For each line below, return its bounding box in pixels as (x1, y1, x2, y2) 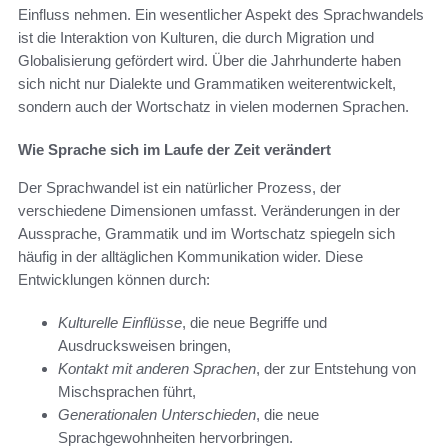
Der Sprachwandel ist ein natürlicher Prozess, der (18, 179, 341, 197)
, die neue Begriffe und (182, 314, 327, 332)
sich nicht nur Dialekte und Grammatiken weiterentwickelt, (18, 75, 396, 93)
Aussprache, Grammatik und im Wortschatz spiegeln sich (18, 225, 395, 243)
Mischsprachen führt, (58, 383, 196, 401)
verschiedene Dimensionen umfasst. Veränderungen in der (18, 202, 400, 220)
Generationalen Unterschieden (58, 406, 256, 424)
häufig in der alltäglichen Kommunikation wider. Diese (18, 248, 363, 266)
